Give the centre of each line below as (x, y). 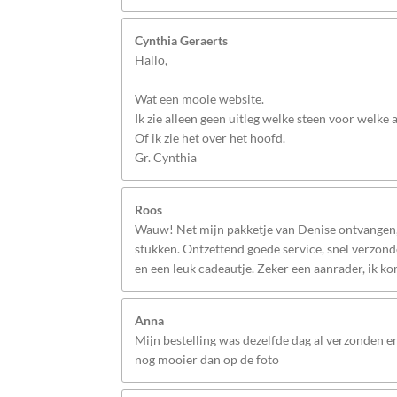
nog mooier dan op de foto (207, 360)
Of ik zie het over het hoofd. (210, 138)
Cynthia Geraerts (181, 41)
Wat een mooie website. (199, 99)
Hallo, (151, 60)
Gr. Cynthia (166, 158)
